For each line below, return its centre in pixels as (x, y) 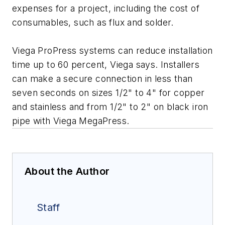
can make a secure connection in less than (102, 79)
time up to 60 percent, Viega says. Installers (106, 65)
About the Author (67, 172)
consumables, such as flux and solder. (93, 23)
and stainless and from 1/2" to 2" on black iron (110, 107)
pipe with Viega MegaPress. (71, 121)
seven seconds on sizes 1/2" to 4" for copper (108, 93)
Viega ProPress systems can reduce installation (113, 51)
